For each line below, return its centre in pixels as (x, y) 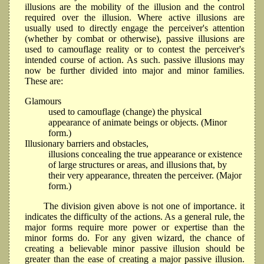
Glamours (43, 101)
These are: (44, 81)
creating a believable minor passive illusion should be (135, 248)
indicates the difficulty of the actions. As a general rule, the (135, 216)
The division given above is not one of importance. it (144, 206)
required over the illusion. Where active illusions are (135, 17)
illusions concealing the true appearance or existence (145, 154)
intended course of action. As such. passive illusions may (135, 60)
